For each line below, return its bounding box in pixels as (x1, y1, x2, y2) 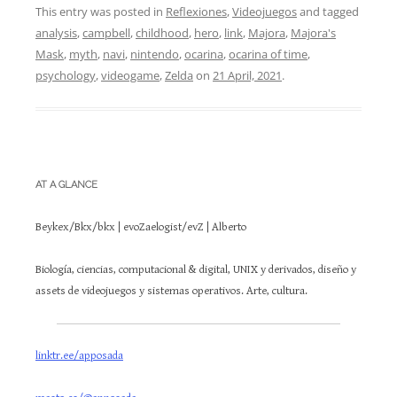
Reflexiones (166, 3, 227, 19)
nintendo (130, 45, 179, 62)
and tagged (297, 3, 359, 19)
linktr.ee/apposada (35, 348, 123, 362)
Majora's (291, 24, 336, 41)
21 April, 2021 (213, 66, 282, 83)
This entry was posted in (35, 3, 166, 19)
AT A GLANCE (35, 178, 97, 191)
